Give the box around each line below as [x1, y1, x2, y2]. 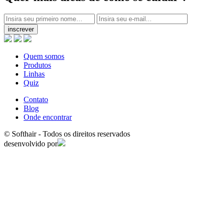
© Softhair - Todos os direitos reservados [4, 129, 130, 138]
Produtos [24, 60, 51, 69]
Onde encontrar [24, 112, 72, 121]
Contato [24, 95, 48, 104]
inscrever [8, 25, 34, 33]
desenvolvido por [4, 139, 57, 148]
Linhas [24, 69, 45, 78]
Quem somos [24, 52, 64, 60]
